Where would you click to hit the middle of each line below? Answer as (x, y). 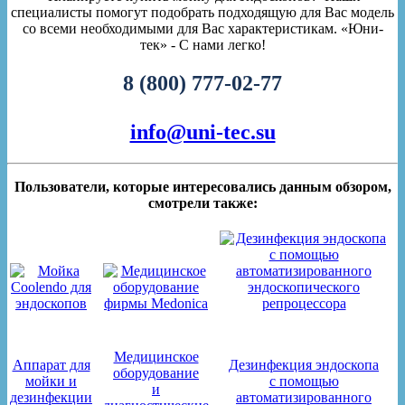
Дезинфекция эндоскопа (304, 364)
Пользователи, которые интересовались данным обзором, (202, 186)
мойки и (51, 381)
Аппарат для (51, 364)
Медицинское (156, 356)
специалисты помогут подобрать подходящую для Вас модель (202, 13)
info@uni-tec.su (202, 132)
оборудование (156, 372)
